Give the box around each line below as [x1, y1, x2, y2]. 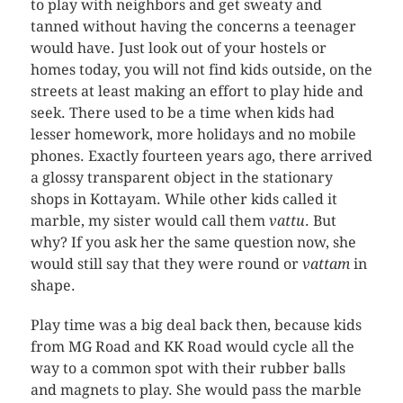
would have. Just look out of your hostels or [30, 40, 327, 57]
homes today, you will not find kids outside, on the [30, 61, 372, 78]
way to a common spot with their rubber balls [30, 360, 345, 377]
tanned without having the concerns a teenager [30, 18, 356, 35]
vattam [301, 255, 350, 273]
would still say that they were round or [30, 255, 302, 273]
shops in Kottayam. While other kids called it [30, 191, 337, 208]
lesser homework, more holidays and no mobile [30, 126, 356, 143]
